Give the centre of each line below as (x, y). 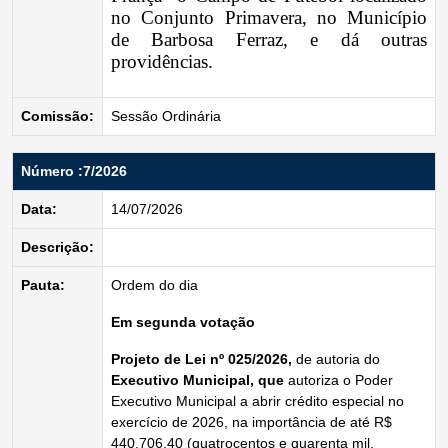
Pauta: (43, 285)
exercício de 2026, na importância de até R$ (251, 422)
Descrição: (57, 247)
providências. (162, 61)
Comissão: (57, 116)
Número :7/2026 (74, 171)
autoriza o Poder (340, 380)
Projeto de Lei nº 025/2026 (199, 359)
